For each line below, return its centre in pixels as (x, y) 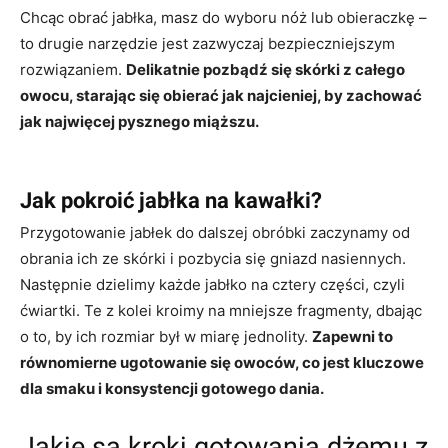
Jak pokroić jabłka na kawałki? (171, 200)
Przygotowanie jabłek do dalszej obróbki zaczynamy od (215, 232)
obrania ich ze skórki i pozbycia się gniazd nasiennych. (213, 258)
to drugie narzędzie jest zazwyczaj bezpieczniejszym (207, 43)
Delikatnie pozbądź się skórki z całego (265, 69)
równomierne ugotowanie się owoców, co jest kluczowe (222, 362)
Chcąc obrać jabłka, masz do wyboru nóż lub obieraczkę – (223, 17)
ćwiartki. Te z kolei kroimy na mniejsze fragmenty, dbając (221, 310)
